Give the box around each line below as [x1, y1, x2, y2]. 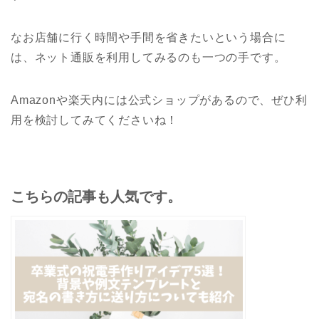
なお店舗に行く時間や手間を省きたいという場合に [11, 31, 286, 44]
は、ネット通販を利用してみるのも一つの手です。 [11, 51, 286, 64]
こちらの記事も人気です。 [11, 189, 182, 205]
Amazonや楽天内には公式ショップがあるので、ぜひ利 [11, 94, 308, 107]
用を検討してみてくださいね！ [11, 114, 179, 127]
